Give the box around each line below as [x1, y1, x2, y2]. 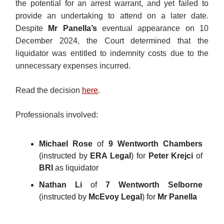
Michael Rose [39, 139, 97, 148]
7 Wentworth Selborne [105, 180, 202, 189]
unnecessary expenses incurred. [15, 61, 130, 70]
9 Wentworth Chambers [108, 139, 203, 148]
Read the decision [15, 86, 82, 95]
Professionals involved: [15, 110, 98, 119]
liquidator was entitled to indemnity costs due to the [15, 49, 208, 58]
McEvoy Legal [88, 192, 142, 201]
